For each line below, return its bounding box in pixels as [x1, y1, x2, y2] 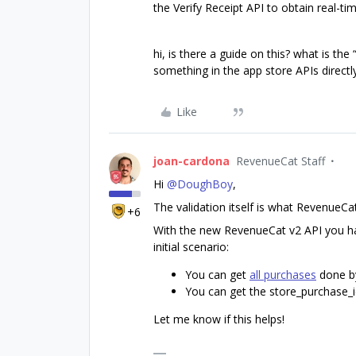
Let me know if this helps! [153, 311, 284, 327]
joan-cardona [153, 153, 230, 168]
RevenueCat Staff [236, 153, 325, 168]
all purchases [250, 266, 316, 282]
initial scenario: [153, 238, 229, 254]
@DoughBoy [167, 176, 233, 192]
